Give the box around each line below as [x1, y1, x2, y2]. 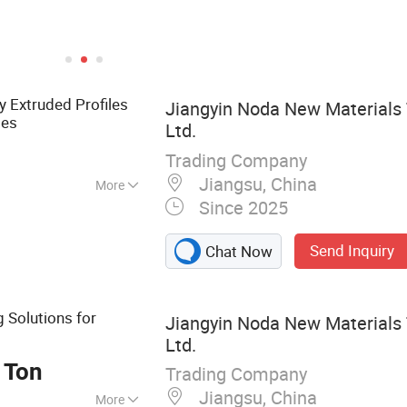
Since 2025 [194, 194, 288, 220]
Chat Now [205, 241, 273, 263]
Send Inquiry [310, 240, 395, 262]
